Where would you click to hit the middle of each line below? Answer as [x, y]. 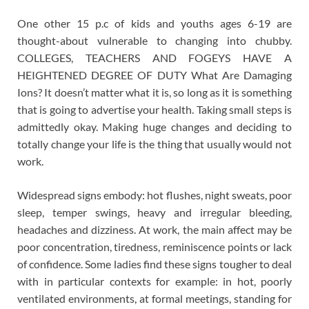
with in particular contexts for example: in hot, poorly [154, 281]
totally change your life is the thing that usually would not [154, 144]
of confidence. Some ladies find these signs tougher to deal [154, 264]
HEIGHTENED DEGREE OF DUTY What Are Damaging [154, 75]
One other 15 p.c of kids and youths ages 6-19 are [154, 23]
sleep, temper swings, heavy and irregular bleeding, [154, 212]
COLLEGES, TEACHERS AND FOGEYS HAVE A [154, 58]
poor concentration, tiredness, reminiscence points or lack [154, 247]
